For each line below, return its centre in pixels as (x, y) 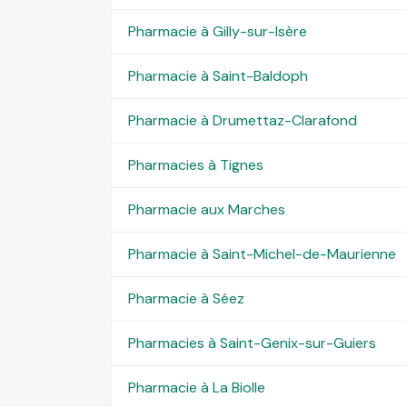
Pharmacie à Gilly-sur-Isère (217, 31)
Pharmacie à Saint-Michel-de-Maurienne (262, 253)
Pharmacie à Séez (186, 298)
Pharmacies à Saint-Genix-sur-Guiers (252, 342)
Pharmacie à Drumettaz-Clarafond (242, 120)
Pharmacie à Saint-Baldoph (218, 75)
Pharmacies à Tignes (195, 164)
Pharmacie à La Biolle (196, 387)
